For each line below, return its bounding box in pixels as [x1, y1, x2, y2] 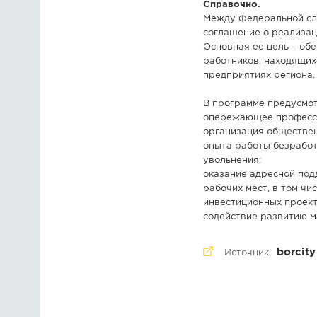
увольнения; [203, 156, 261, 164]
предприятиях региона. [203, 71, 315, 79]
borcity [277, 248, 316, 257]
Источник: [224, 249, 274, 257]
